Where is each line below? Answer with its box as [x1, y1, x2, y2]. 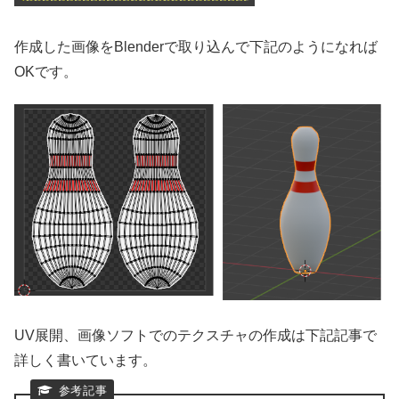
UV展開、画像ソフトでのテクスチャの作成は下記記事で [14, 328, 377, 344]
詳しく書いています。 [14, 353, 157, 369]
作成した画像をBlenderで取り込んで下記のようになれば [14, 39, 378, 54]
